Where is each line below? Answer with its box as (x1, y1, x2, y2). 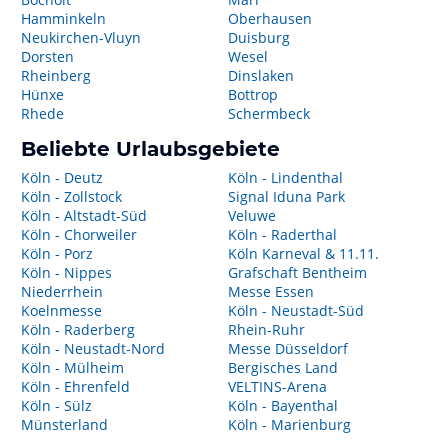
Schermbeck (227, 104, 310, 123)
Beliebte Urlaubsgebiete (21, 137, 280, 161)
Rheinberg (21, 66, 91, 85)
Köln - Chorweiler (21, 225, 137, 244)
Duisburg (227, 28, 290, 47)
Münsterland (21, 415, 108, 434)
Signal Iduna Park (227, 187, 345, 206)
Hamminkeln (21, 9, 106, 28)
